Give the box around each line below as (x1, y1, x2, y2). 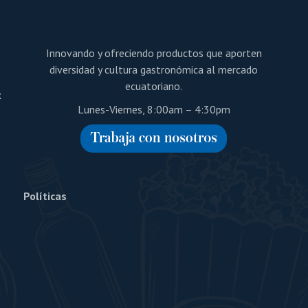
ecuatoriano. (125, 79, 183, 93)
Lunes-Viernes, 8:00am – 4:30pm (77, 102, 230, 116)
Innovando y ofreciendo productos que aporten (45, 46, 262, 60)
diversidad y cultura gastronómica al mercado (49, 63, 258, 76)
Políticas (23, 189, 69, 203)
